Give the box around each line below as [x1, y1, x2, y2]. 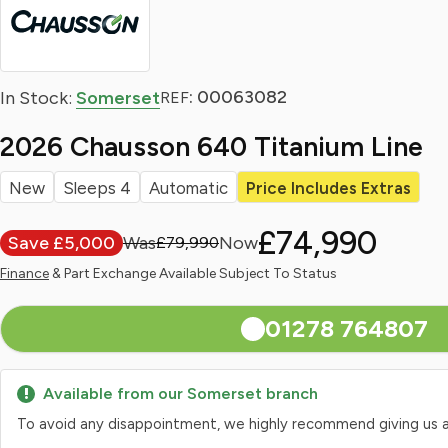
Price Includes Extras [246, 178, 411, 198]
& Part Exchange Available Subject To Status [49, 265, 337, 282]
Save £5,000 [8, 232, 115, 254]
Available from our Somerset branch [43, 384, 318, 403]
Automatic [149, 178, 228, 198]
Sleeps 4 [63, 178, 131, 198]
